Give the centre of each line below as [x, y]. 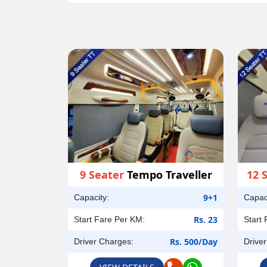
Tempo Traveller [168, 175]
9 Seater [102, 175]
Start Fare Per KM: [109, 220]
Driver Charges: [104, 242]
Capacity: [91, 198]
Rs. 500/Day [194, 242]
